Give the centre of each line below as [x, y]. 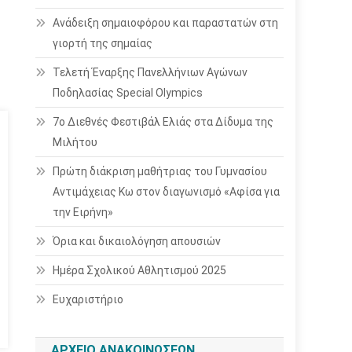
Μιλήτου [75, 142]
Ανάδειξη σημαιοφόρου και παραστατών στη [166, 23]
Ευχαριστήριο [88, 299]
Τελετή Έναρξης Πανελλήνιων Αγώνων [150, 72]
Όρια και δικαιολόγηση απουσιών [137, 241]
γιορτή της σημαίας [103, 43]
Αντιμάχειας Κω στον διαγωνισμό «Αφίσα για [167, 192]
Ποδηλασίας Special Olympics [128, 93]
